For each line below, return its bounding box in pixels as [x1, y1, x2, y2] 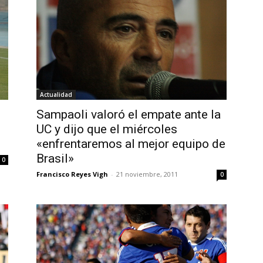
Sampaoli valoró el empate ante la [36, 107, 221, 122]
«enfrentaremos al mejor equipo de [36, 137, 225, 151]
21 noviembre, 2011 [116, 170, 178, 179]
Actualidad [40, 90, 72, 99]
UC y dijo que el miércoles [36, 122, 177, 137]
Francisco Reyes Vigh [36, 170, 108, 179]
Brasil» [36, 151, 74, 166]
